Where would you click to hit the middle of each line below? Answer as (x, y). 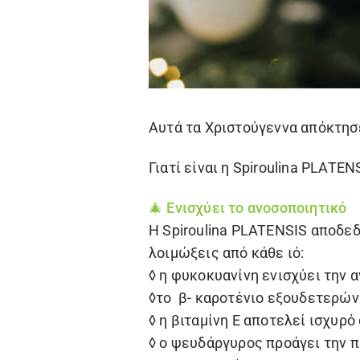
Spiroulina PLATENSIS (235, 230)
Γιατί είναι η (191, 168)
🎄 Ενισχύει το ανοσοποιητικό (248, 208)
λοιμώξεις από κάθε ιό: (227, 253)
